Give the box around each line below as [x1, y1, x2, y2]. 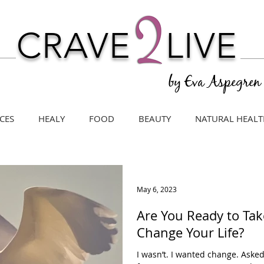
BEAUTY [138, 113, 171, 124]
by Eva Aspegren [168, 74, 260, 94]
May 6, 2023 [137, 184, 177, 194]
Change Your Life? [137, 224, 244, 241]
